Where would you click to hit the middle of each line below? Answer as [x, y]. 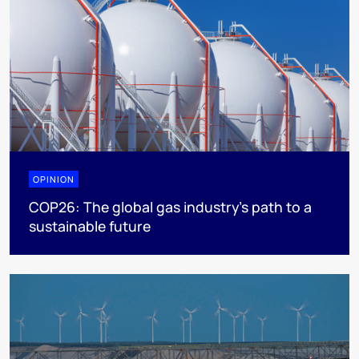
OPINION [54, 179]
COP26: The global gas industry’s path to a [170, 206]
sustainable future [90, 226]
